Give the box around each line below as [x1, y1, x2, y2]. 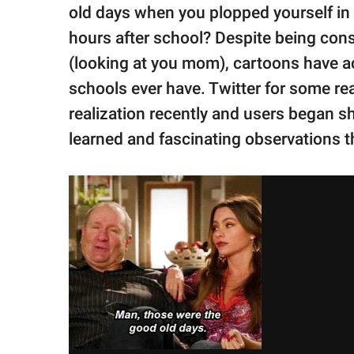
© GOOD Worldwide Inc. [27, 49, 130, 62]
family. [27, 11, 57, 23]
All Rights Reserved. [27, 64, 115, 77]
